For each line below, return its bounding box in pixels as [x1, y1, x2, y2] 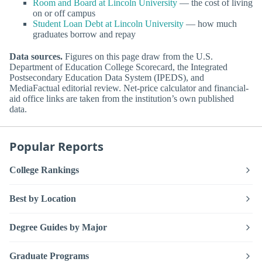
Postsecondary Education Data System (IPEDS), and [9, 72, 204, 82]
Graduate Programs [9, 250, 89, 261]
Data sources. [9, 51, 63, 61]
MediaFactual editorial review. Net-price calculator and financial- [9, 82, 249, 93]
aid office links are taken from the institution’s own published [9, 93, 234, 104]
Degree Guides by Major [9, 222, 107, 232]
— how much [184, 19, 237, 29]
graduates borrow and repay [33, 29, 136, 40]
